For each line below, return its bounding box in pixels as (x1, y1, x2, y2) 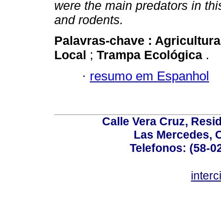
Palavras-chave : (54, 34, 155, 48)
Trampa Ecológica (97, 48, 206, 62)
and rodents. (54, 13, 123, 27)
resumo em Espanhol (90, 69, 209, 83)
